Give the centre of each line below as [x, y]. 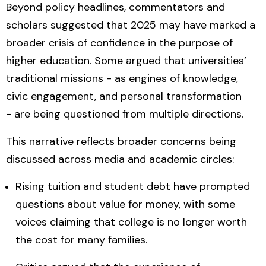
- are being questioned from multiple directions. [125, 114]
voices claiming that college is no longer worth [131, 222]
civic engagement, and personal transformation [124, 96]
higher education [48, 61]
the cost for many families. [81, 240]
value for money [139, 204]
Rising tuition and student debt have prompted [133, 186]
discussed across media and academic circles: [120, 159]
